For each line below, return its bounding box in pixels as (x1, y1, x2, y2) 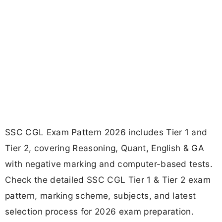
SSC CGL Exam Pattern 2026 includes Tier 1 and (5, 127, 208, 138)
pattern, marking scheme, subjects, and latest (5, 190, 196, 201)
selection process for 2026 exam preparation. (5, 206, 194, 217)
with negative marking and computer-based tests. (5, 159, 213, 169)
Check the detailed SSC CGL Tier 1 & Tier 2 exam (5, 174, 211, 185)
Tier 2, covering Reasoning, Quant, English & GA (5, 143, 205, 154)
